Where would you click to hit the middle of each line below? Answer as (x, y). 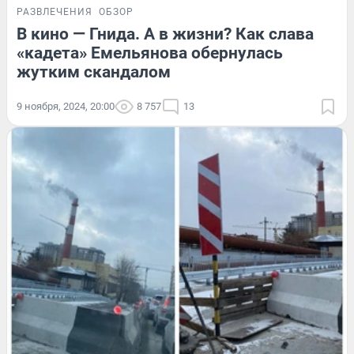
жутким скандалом (94, 72)
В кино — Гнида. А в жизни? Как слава (165, 34)
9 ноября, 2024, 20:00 (66, 106)
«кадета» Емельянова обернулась (150, 53)
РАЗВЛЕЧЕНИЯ (55, 11)
